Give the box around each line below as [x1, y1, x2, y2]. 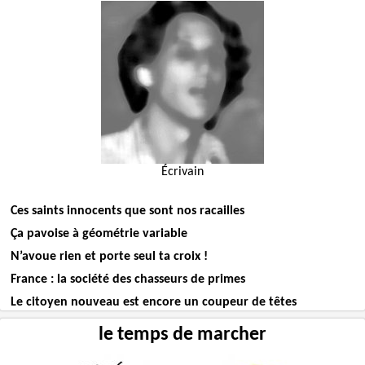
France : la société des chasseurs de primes [10, 272, 245, 286]
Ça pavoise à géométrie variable [10, 226, 187, 240]
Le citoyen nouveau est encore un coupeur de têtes [10, 295, 297, 309]
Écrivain [161, 165, 204, 178]
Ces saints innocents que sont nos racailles [10, 204, 244, 218]
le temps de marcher [99, 324, 266, 345]
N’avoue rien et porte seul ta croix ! [10, 249, 208, 263]
